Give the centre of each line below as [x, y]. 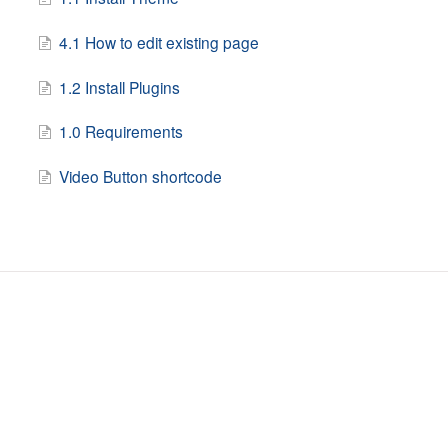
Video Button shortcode [140, 176]
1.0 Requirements [120, 131]
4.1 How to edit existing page [158, 41]
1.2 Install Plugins [119, 86]
